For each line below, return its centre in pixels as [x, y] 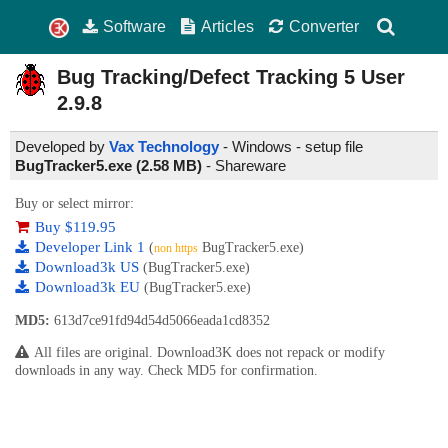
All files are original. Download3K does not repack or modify [209, 353]
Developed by [62, 147]
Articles [228, 26]
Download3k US [89, 267]
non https [176, 248]
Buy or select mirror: [74, 204]
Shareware [250, 166]
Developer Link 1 [92, 247]
